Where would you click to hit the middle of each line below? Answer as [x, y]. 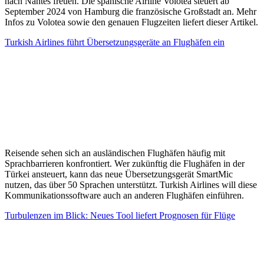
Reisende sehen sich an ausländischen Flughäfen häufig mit [115, 153]
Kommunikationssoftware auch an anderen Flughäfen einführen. [124, 195]
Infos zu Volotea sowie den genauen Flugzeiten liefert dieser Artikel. [131, 22]
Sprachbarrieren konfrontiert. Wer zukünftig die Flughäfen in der [125, 163]
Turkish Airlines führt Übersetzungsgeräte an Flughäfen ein [115, 42]
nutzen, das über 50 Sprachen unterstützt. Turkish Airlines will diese [131, 184]
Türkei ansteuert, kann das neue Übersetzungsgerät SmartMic [119, 174]
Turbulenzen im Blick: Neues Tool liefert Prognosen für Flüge [120, 215]
